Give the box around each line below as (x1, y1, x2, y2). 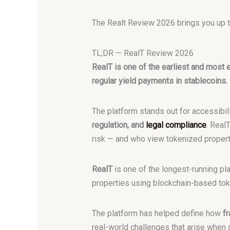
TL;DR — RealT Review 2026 (91, 48, 194, 58)
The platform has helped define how (91, 208, 223, 219)
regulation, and (91, 120, 146, 130)
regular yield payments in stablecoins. (91, 75, 227, 86)
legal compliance (145, 120, 206, 130)
